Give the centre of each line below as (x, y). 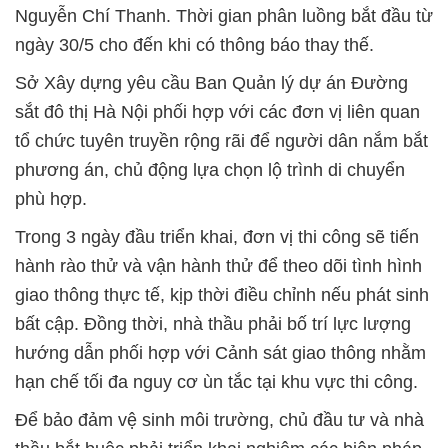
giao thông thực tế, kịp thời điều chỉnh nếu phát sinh (222, 295)
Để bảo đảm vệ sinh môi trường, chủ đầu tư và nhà (219, 420)
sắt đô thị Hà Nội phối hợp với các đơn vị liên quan (217, 112)
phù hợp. (51, 199)
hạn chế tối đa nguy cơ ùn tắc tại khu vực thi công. (216, 382)
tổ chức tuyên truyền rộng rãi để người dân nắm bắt (221, 141)
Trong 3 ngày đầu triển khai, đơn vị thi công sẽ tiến (217, 237)
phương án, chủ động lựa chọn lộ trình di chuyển (210, 170)
